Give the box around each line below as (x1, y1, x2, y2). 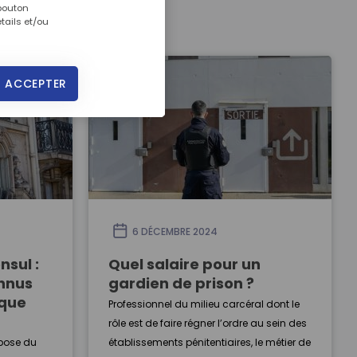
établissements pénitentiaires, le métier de (108, 335, 311, 349)
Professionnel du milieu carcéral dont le (108, 297, 300, 311)
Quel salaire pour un (108, 254, 261, 274)
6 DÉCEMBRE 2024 (132, 224, 218, 238)
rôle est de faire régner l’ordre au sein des (108, 316, 307, 330)
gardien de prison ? (108, 273, 254, 293)
